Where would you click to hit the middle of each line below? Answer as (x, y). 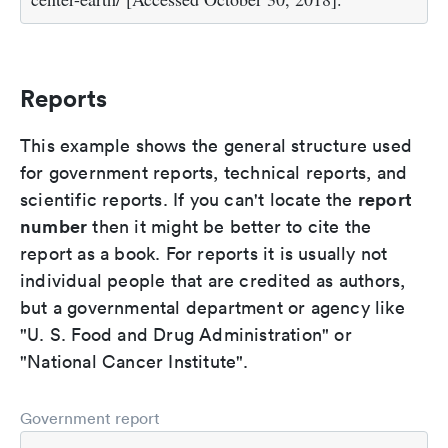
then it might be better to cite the (229, 227)
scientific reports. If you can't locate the (189, 200)
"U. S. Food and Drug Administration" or (186, 335)
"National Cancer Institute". (134, 362)
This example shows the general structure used (216, 146)
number (54, 226)
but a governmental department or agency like (212, 308)
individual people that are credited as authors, (213, 281)
